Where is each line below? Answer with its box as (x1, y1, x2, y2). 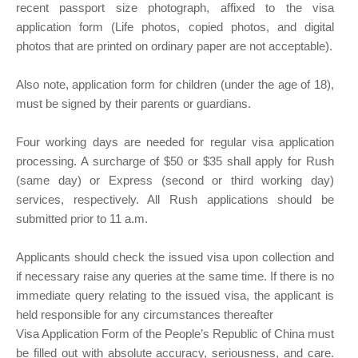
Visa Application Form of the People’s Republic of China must (16, 327, 334, 341)
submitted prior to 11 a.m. (16, 212, 148, 226)
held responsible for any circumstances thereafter (16, 308, 273, 322)
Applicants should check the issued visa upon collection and (16, 250, 334, 265)
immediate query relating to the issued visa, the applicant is (16, 288, 334, 303)
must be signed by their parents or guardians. (16, 97, 251, 111)
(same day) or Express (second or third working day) (16, 173, 334, 188)
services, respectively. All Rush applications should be (16, 193, 334, 207)
